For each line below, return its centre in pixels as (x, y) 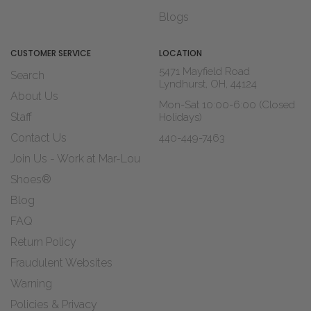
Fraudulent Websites (61, 263)
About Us (34, 96)
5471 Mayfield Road (204, 72)
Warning (31, 284)
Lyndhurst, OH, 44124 (208, 84)
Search (27, 76)
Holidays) (180, 117)
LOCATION (180, 53)
